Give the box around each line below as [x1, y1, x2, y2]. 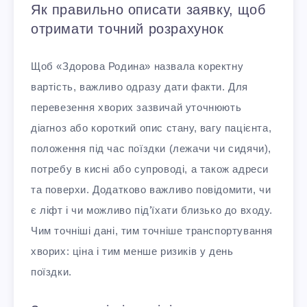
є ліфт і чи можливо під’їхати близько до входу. [31, 204, 273, 216]
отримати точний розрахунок [31, 21, 224, 37]
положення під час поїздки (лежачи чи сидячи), [31, 142, 272, 154]
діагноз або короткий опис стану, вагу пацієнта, [31, 121, 272, 134]
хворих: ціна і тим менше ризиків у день [31, 245, 234, 257]
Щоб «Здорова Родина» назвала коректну [31, 60, 244, 72]
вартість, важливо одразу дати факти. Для [31, 80, 249, 93]
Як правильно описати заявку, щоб [31, 2, 266, 18]
